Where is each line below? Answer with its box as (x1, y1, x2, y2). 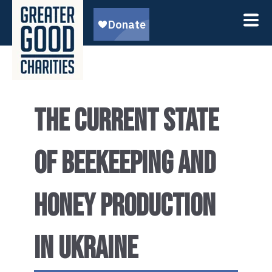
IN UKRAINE (34, 231, 138, 267)
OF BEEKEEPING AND (34, 146, 216, 182)
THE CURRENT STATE (34, 103, 219, 140)
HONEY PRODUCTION (34, 188, 216, 225)
